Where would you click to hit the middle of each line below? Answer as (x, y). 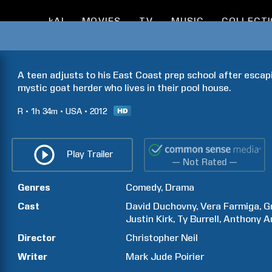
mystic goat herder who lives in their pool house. (124, 88)
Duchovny (175, 206)
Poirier (190, 257)
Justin (140, 219)
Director (37, 238)
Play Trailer (90, 154)
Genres (34, 187)
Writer (32, 257)
